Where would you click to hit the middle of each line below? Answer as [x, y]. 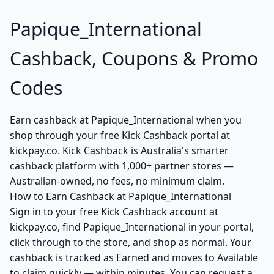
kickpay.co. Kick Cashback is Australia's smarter [119, 150]
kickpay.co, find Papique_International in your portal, [132, 227]
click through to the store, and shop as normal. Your [131, 242]
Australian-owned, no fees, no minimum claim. [117, 181]
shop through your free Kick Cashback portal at [120, 135]
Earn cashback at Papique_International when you [126, 120]
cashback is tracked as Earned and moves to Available [134, 257]
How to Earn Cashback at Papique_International [120, 196]
